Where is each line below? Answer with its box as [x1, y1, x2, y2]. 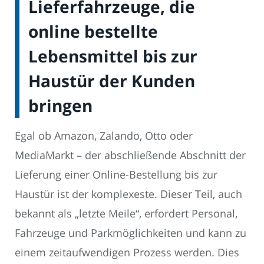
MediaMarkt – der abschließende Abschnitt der [15, 148, 246, 163]
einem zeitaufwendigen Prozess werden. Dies [15, 245, 239, 260]
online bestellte [28, 20, 158, 43]
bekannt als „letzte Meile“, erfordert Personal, [15, 206, 237, 221]
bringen [28, 94, 93, 117]
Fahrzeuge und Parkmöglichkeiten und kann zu [15, 226, 246, 240]
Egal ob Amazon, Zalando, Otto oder [15, 128, 193, 143]
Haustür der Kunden [28, 70, 195, 93]
